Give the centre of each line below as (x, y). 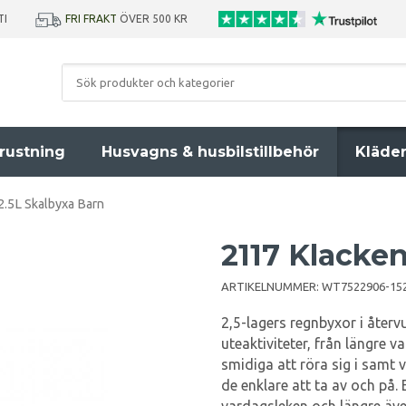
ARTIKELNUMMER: (271, 286)
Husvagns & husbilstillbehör (210, 152)
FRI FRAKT (91, 19)
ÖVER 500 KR (155, 19)
